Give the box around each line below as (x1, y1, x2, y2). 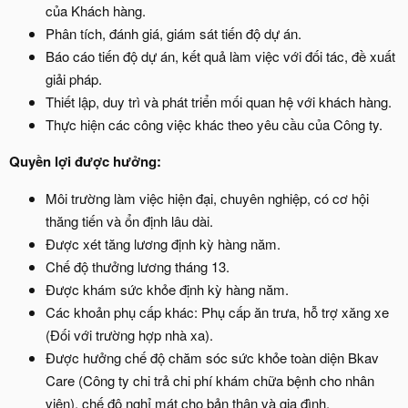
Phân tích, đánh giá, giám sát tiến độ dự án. (46, 24, 301, 43)
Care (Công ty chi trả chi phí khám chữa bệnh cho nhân (46, 371, 374, 390)
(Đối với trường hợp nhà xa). (46, 325, 213, 344)
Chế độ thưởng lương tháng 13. (46, 257, 229, 276)
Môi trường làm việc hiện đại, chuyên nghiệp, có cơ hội (46, 189, 369, 208)
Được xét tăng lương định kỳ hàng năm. (46, 234, 280, 253)
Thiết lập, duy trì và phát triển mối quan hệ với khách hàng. (46, 92, 392, 111)
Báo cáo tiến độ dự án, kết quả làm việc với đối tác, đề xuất (46, 46, 395, 66)
